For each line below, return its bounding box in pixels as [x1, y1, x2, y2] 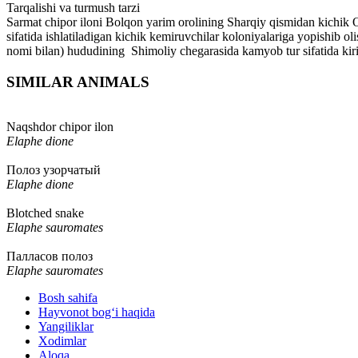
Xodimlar [38, 334, 86, 348]
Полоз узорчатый [6, 163, 101, 177]
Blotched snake [6, 206, 84, 221]
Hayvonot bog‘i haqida [38, 305, 155, 320]
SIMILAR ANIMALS [6, 73, 149, 90]
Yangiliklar [38, 320, 93, 334]
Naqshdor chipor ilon [6, 120, 113, 134]
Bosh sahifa [38, 291, 97, 305]
